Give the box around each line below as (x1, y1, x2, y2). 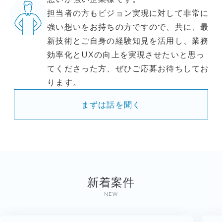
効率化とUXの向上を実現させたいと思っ (47, 50, 205, 60)
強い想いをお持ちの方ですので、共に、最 (47, 22, 209, 32)
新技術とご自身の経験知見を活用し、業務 (47, 36, 209, 46)
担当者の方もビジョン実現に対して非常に (47, 8, 209, 18)
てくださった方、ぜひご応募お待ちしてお (47, 63, 209, 74)
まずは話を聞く (81, 99, 141, 110)
